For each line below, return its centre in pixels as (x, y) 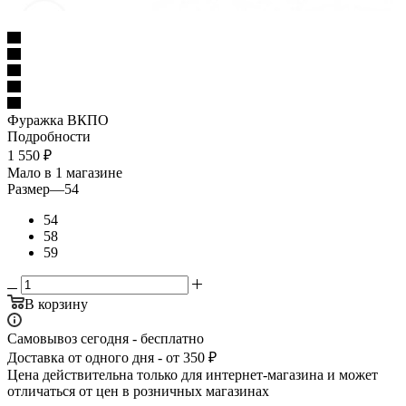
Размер (29, 188)
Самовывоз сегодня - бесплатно (106, 338)
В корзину (56, 304)
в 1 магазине (83, 172)
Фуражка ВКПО (58, 120)
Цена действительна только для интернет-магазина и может (193, 374)
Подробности (49, 136)
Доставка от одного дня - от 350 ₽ (112, 357)
